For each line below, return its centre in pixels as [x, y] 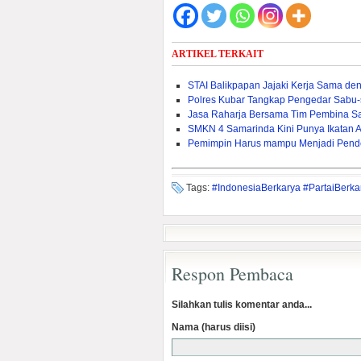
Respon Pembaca [232, 274]
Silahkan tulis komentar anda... [242, 305]
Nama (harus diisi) [214, 327]
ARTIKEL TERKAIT [218, 54]
